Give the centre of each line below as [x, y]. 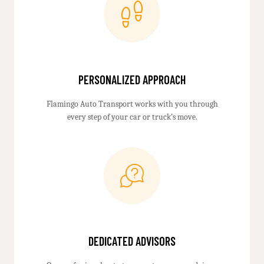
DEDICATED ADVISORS [132, 241]
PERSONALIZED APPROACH [132, 80]
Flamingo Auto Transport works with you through [132, 104]
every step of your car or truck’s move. [132, 117]
